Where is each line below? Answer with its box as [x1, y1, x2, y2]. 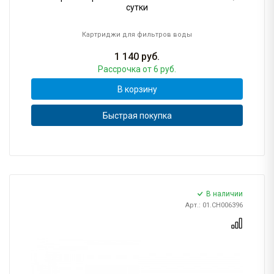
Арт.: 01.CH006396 [185, 201, 243, 210]
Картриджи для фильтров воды [82, 31, 192, 39]
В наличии [206, 190, 243, 199]
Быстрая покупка [102, 110, 172, 120]
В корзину [117, 84, 157, 94]
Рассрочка [98, 64, 143, 75]
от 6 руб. [143, 64, 176, 75]
